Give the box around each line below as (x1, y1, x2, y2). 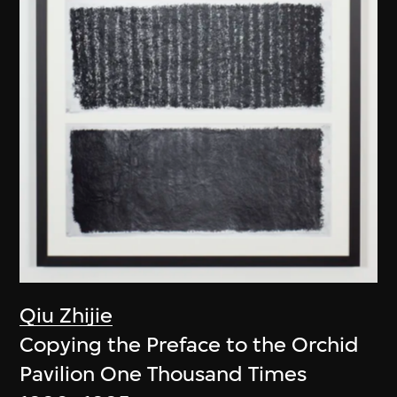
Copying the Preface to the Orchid (19, 332, 360, 358)
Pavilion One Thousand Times (19, 362, 307, 387)
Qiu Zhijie (19, 303, 113, 329)
